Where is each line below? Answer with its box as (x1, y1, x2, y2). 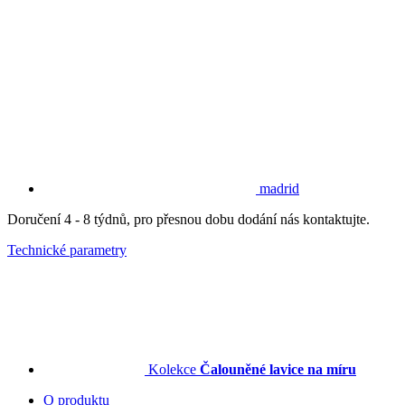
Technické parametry (7, 241, 127, 258)
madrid (259, 180, 299, 196)
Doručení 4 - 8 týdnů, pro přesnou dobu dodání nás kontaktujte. (7, 211, 370, 227)
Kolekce (148, 361, 196, 377)
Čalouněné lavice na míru (200, 361, 356, 377)
